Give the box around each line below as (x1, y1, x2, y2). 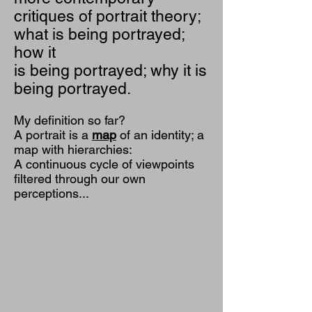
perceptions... (14, 186, 89, 201)
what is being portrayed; (14, 25, 185, 43)
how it (14, 43, 56, 61)
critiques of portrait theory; (14, 7, 201, 25)
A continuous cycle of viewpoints (14, 157, 194, 171)
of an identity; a (116, 127, 204, 142)
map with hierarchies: (14, 142, 132, 157)
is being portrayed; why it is (14, 61, 207, 79)
